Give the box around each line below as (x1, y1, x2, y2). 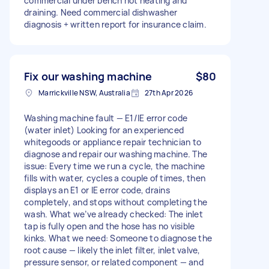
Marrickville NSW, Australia (38, 87, 130, 98)
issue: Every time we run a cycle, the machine (24, 160, 205, 172)
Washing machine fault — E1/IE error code (24, 112, 187, 124)
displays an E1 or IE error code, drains (24, 184, 170, 196)
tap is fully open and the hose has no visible (24, 220, 195, 232)
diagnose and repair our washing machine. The (24, 148, 207, 160)
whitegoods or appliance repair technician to (24, 136, 201, 148)
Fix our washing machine (24, 68, 153, 83)
